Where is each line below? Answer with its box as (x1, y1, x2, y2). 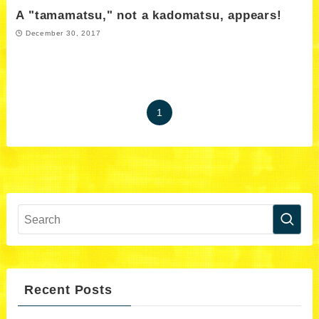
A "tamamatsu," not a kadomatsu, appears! (16, 9, 282, 23)
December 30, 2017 (25, 28, 101, 37)
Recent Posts (23, 283, 113, 298)
